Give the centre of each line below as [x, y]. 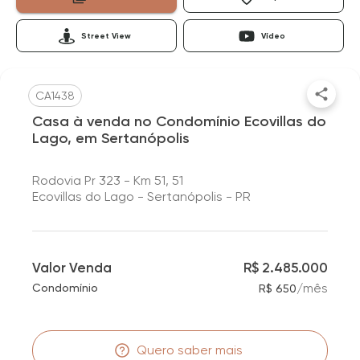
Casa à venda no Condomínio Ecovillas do [179, 121]
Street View [106, 36]
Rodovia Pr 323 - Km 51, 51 [108, 180]
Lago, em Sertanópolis [111, 138]
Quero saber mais [190, 350]
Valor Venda [72, 268]
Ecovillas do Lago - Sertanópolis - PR [141, 196]
